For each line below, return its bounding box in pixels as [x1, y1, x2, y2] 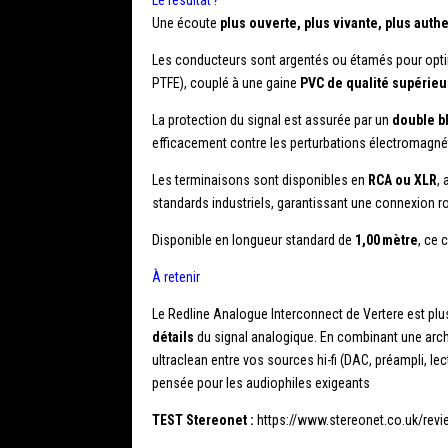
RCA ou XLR [368, 172, 437, 189]
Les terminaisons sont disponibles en [152, 172, 368, 189]
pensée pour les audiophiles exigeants [152, 375, 370, 392]
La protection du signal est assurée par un [152, 112, 392, 129]
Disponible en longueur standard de [152, 232, 355, 249]
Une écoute [152, 15, 220, 32]
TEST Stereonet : [152, 412, 254, 429]
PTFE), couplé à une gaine [152, 75, 300, 92]
